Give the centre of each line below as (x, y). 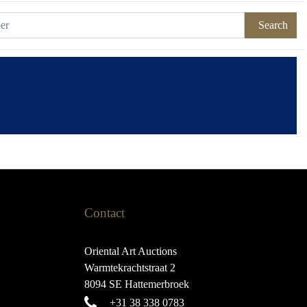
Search (273, 25)
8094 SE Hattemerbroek (136, 284)
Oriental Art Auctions (130, 251)
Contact (104, 213)
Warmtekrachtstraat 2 (130, 268)
